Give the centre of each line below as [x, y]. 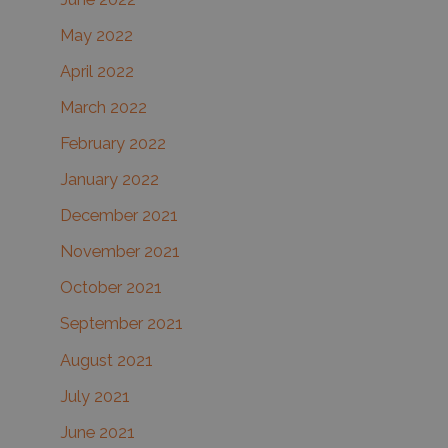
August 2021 [106, 360]
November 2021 [120, 252]
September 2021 [121, 324]
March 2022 [103, 107]
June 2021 [97, 432]
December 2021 [119, 216]
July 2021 [95, 396]
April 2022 [97, 71]
